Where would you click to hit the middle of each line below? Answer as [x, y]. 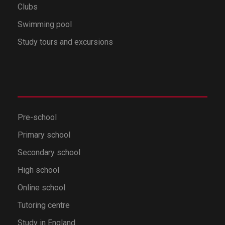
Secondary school [49, 152]
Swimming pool [45, 24]
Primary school [44, 135]
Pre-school [37, 117]
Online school [41, 187]
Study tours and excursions [65, 42]
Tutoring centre [44, 205]
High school [38, 170]
